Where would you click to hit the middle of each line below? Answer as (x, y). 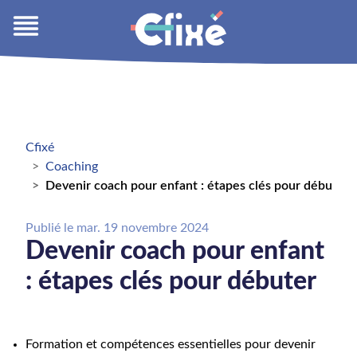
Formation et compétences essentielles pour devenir (171, 344)
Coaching (72, 167)
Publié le (51, 228)
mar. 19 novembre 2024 (143, 228)
